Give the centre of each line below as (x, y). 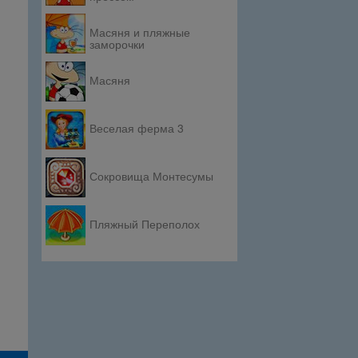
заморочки (117, 44)
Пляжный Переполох (145, 223)
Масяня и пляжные (140, 32)
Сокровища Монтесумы (151, 175)
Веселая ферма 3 (137, 127)
